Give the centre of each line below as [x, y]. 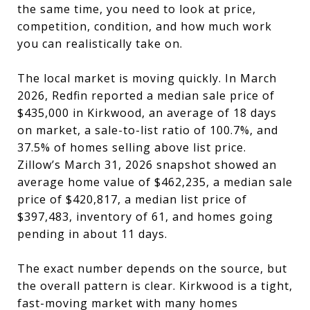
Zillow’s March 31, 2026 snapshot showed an [147, 164]
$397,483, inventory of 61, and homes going [145, 216]
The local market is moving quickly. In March [147, 78]
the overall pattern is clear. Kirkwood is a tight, [155, 285]
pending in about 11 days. [92, 234]
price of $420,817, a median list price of [132, 199]
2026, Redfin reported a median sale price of [146, 95]
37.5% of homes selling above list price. [132, 147]
